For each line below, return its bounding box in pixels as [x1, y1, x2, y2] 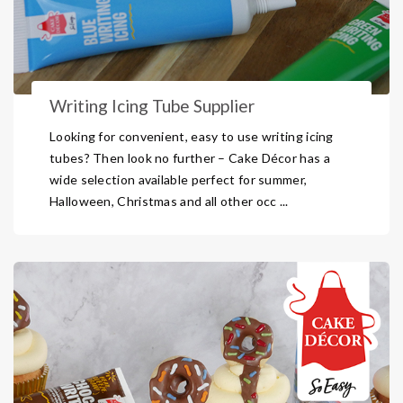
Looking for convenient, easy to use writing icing [49, 129, 334, 144]
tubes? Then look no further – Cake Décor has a [49, 150, 330, 166]
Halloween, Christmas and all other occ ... [49, 193, 289, 209]
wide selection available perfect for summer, [49, 172, 308, 187]
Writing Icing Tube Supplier [49, 95, 255, 116]
